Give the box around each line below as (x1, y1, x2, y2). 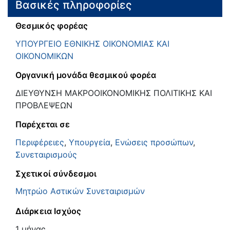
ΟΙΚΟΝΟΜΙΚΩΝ (15, 51, 73, 62)
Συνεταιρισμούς (15, 149, 77, 160)
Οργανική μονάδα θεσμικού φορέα (15, 70, 156, 81)
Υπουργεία (69, 137, 110, 147)
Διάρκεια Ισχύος (15, 205, 81, 216)
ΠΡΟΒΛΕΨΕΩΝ (15, 100, 72, 110)
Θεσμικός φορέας (15, 21, 88, 31)
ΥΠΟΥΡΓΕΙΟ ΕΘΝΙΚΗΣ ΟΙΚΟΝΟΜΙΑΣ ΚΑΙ (15, 39, 169, 49)
